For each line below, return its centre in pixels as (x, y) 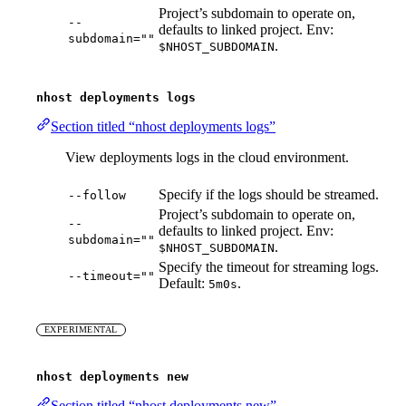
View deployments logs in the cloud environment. (207, 158)
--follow (97, 196)
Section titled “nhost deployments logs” (163, 127)
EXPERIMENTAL (81, 330)
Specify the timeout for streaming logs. (269, 267)
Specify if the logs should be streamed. (269, 195)
